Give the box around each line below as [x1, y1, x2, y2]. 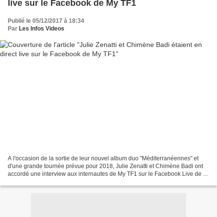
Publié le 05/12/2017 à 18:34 [8, 17, 84, 25]
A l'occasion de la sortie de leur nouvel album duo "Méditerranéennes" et [8, 155, 199, 162]
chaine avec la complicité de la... [8, 178, 93, 185]
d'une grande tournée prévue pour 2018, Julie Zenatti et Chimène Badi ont [8, 162, 203, 170]
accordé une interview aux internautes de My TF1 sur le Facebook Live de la [8, 170, 208, 177]
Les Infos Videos [19, 25, 64, 32]
